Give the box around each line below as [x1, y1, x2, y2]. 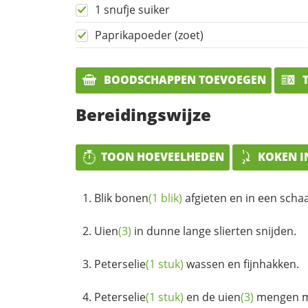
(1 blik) [148, 190, 182, 206]
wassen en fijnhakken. [184, 256, 299, 272]
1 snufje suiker [95, 2, 170, 18]
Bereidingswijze [76, 102, 211, 126]
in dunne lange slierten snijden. [131, 223, 296, 239]
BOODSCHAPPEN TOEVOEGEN [101, 72, 266, 88]
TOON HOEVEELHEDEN [101, 148, 224, 164]
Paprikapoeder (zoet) [95, 27, 203, 43]
